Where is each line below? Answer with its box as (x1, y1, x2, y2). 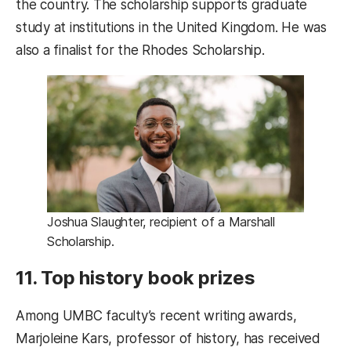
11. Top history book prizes (16, 266, 255, 290)
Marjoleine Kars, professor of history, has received (16, 331, 320, 347)
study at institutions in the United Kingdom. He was (16, 19, 327, 35)
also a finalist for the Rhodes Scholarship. (16, 42, 265, 58)
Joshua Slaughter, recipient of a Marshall (47, 214, 275, 230)
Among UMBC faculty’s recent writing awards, (16, 308, 297, 324)
